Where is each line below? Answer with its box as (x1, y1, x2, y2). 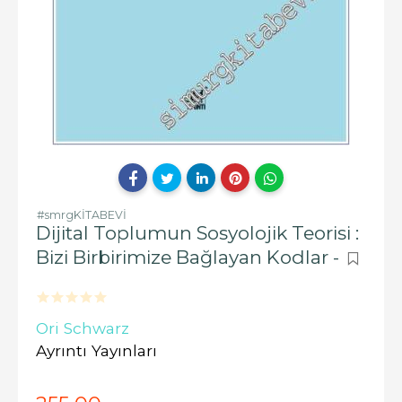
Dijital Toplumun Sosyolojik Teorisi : (36, 222, 359, 244)
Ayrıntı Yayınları (36, 341, 157, 360)
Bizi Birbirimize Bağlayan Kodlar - (36, 246, 344, 268)
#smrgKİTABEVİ (37, 208, 127, 222)
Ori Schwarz (36, 319, 129, 337)
